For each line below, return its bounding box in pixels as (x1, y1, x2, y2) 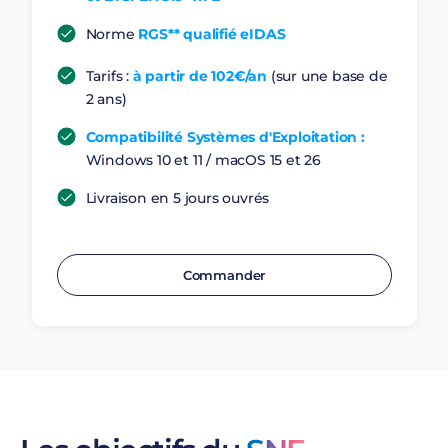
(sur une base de (266, 67, 388, 85)
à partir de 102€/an (132, 67, 267, 85)
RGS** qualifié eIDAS (138, 25, 286, 43)
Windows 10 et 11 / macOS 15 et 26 (85, 151, 321, 169)
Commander (182, 267, 266, 283)
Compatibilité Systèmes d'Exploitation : (85, 128, 365, 146)
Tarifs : (85, 67, 133, 85)
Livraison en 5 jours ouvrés (85, 189, 270, 207)
